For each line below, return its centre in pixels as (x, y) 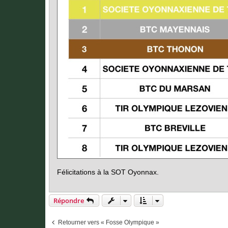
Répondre (69, 200)
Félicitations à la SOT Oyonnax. (108, 172)
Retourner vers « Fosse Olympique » (109, 222)
